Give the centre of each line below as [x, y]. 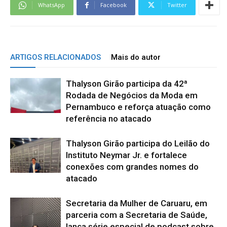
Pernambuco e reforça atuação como [138, 107]
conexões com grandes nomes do [132, 167]
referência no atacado [109, 119]
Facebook [113, 5]
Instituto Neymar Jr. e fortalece [126, 155]
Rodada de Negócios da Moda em [132, 96]
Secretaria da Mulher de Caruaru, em [137, 203]
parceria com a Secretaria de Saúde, [137, 215]
